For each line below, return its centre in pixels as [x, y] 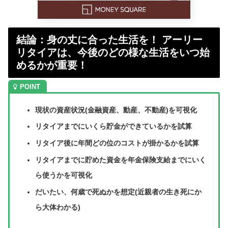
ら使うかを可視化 [63, 175]
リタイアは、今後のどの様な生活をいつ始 [113, 52]
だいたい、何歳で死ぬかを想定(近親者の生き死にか [118, 192]
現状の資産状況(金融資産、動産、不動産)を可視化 [116, 110]
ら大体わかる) [58, 207]
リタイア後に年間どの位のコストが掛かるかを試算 [117, 143]
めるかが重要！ [52, 65]
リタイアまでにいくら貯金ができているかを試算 [113, 126]
